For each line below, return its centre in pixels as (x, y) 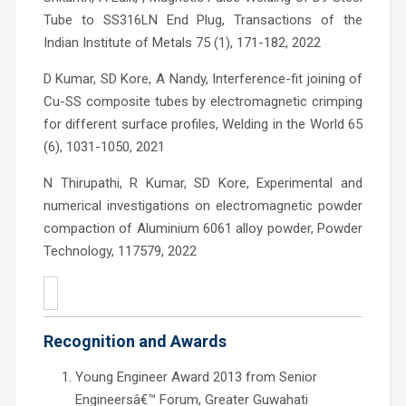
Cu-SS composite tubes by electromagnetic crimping (203, 101)
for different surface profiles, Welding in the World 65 (203, 124)
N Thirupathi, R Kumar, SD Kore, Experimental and (203, 183)
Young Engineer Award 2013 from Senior (196, 377)
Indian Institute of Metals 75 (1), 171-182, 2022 (182, 42)
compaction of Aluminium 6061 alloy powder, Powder (203, 228)
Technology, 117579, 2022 (120, 251)
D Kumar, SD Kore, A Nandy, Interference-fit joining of (203, 78)
